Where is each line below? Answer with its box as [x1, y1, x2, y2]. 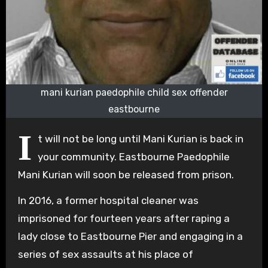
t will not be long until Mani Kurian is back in [37, 133, 243, 145]
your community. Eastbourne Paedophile [37, 151, 230, 163]
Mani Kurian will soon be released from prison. [17, 169, 234, 181]
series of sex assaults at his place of [17, 248, 193, 261]
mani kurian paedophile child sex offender [40, 87, 228, 99]
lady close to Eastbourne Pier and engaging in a [17, 230, 243, 243]
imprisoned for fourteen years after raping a [17, 212, 230, 225]
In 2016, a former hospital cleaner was [17, 194, 199, 207]
